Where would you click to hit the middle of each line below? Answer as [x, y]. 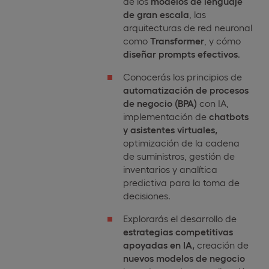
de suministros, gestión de [179, 156]
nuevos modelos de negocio [184, 258]
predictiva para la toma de [181, 183]
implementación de [166, 116]
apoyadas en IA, [159, 245]
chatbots [228, 116]
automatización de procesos [186, 90]
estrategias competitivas [178, 232]
